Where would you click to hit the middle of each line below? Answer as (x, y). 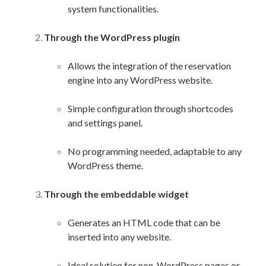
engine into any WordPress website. (140, 80)
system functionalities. (113, 9)
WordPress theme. (105, 165)
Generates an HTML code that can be (144, 222)
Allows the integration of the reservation (149, 66)
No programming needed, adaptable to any (155, 151)
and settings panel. (105, 123)
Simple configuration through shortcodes (151, 108)
